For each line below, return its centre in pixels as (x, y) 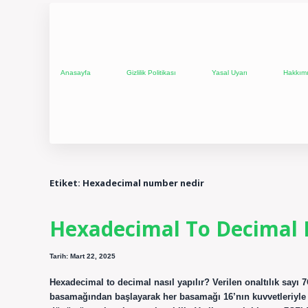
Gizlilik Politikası (151, 73)
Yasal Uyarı (230, 73)
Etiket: (66, 183)
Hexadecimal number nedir (143, 183)
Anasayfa (76, 73)
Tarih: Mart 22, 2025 (82, 256)
